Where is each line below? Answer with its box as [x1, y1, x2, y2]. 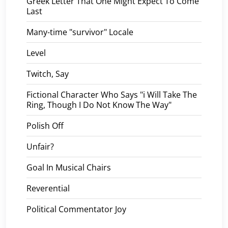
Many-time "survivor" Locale [26, 26, 133, 38]
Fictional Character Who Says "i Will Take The [26, 89, 197, 100]
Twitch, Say [26, 68, 69, 79]
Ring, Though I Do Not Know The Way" [26, 99, 172, 110]
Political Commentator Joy [26, 203, 126, 215]
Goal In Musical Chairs [26, 161, 111, 173]
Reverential [26, 182, 70, 194]
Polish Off [26, 120, 64, 131]
